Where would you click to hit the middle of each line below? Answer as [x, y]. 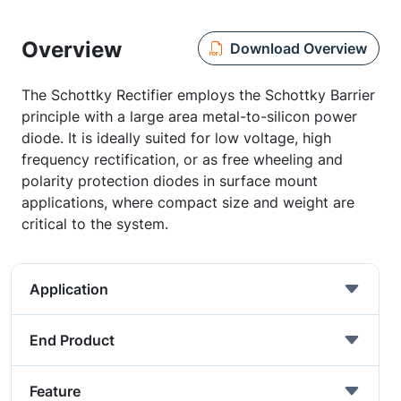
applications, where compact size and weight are [188, 202]
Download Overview [298, 48]
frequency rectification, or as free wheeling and [182, 159]
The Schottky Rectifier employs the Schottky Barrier [198, 95]
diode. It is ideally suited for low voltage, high [176, 138]
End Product [72, 340]
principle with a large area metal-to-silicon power [189, 116]
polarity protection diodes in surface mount [170, 181]
